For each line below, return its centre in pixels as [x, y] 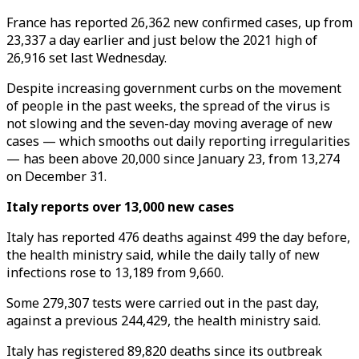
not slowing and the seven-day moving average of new [169, 123]
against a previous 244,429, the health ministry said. [163, 321]
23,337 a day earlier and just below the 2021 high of [162, 40]
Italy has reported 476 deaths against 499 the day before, [178, 237]
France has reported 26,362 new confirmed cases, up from [179, 22]
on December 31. [56, 176]
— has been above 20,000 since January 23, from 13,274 [173, 159]
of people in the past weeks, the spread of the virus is [168, 106]
